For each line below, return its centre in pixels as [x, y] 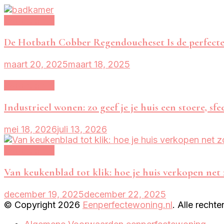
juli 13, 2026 [82, 129]
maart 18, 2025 [99, 64]
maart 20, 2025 [36, 64]
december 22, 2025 [125, 194]
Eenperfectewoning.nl [127, 205]
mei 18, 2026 [30, 129]
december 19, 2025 [44, 194]
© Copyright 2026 [43, 205]
